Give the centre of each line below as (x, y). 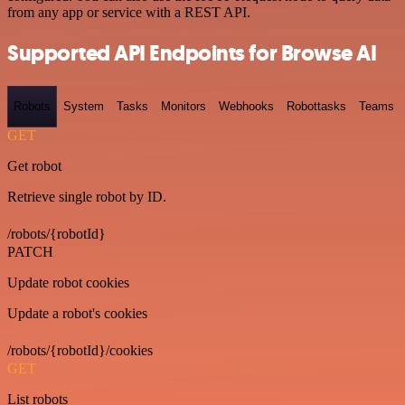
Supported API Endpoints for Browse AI (192, 53)
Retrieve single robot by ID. (87, 196)
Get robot (34, 165)
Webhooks (246, 107)
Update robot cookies (68, 282)
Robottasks (316, 107)
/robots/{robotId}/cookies (80, 350)
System (84, 107)
